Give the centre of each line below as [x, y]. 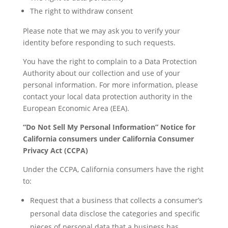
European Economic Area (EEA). [76, 108]
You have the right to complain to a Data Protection [110, 61]
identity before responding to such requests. [99, 42]
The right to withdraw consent [81, 11]
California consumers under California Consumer [108, 139]
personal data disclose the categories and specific [115, 213]
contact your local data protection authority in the [107, 96]
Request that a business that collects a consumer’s [116, 200]
